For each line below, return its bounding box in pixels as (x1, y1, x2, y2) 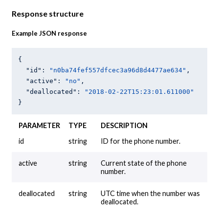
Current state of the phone (101, 158, 187, 167)
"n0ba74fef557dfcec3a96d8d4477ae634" (49, 66, 186, 74)
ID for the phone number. (101, 136, 180, 145)
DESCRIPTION (101, 121, 148, 130)
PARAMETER (19, 121, 60, 130)
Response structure (12, 9, 84, 19)
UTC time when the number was (101, 189, 200, 197)
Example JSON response (12, 29, 87, 37)
